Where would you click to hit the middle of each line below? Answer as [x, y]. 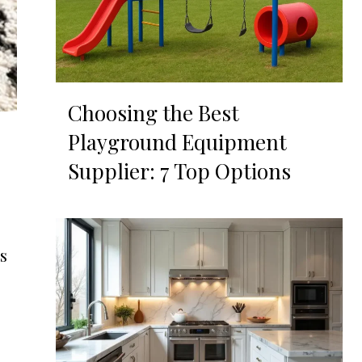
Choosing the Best [153, 113]
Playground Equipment [177, 142]
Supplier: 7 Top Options [179, 171]
